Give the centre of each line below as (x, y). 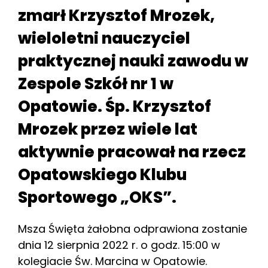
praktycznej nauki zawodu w (133, 61)
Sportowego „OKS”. (97, 197)
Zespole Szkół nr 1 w (96, 83)
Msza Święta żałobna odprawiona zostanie (133, 229)
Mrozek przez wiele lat (108, 129)
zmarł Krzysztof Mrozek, (116, 15)
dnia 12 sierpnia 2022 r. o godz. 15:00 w (119, 245)
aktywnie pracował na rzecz (132, 152)
